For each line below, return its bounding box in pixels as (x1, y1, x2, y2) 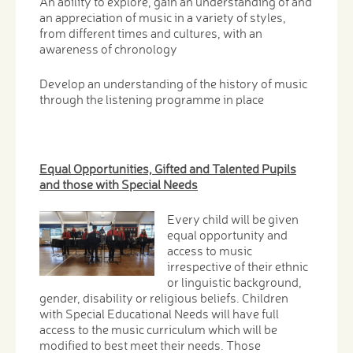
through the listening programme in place (39, 91, 264, 107)
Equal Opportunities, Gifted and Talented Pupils (39, 160, 296, 176)
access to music (167, 242, 253, 258)
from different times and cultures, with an (39, 24, 262, 41)
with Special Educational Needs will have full (39, 305, 279, 321)
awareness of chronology (39, 40, 177, 57)
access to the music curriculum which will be (39, 321, 277, 337)
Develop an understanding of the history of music (39, 75, 307, 91)
